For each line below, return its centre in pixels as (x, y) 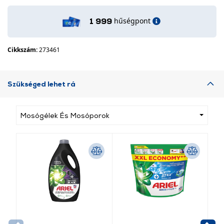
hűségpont (132, 21)
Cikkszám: (23, 50)
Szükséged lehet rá (41, 84)
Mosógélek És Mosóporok (65, 115)
